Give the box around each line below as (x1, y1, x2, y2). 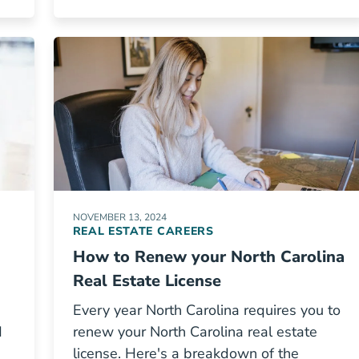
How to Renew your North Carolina (72, 246, 345, 268)
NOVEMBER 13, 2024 (72, 211, 167, 224)
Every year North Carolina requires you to (72, 301, 341, 320)
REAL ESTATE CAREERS (72, 224, 214, 239)
